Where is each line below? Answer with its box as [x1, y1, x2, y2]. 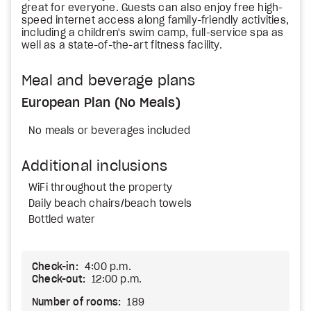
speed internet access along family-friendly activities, [22, 16, 289, 26]
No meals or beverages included [28, 126, 190, 136]
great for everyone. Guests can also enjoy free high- [22, 3, 283, 13]
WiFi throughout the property [28, 183, 173, 193]
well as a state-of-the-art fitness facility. [22, 41, 222, 51]
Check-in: [32, 262, 78, 272]
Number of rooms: [32, 298, 121, 308]
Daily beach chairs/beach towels [28, 199, 192, 209]
